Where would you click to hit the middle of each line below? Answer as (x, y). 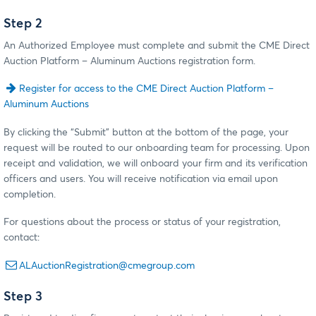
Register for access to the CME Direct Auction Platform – (147, 89)
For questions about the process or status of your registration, (142, 223)
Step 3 (23, 297)
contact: (22, 238)
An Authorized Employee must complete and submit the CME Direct (157, 45)
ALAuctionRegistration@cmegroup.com (107, 266)
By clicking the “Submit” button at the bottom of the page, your (146, 132)
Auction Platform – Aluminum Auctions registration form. (131, 61)
